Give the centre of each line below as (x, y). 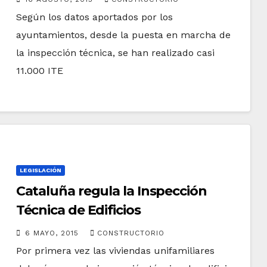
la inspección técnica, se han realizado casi (115, 52)
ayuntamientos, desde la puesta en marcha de (123, 35)
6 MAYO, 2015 (53, 233)
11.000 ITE (39, 70)
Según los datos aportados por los (94, 17)
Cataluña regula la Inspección (111, 191)
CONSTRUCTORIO (131, 233)
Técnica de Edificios (78, 210)
